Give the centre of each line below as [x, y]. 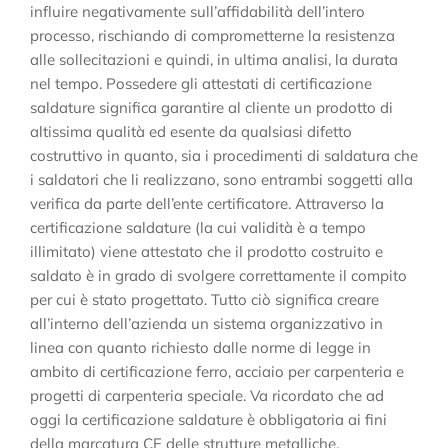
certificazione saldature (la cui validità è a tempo [198, 228]
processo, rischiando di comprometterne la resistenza [212, 36]
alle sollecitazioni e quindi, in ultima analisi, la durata [214, 60]
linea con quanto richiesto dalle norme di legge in [200, 348]
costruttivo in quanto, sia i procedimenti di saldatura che [224, 156]
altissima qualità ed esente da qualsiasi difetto [191, 132]
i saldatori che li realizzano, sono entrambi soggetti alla [221, 180]
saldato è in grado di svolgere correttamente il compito [218, 276]
